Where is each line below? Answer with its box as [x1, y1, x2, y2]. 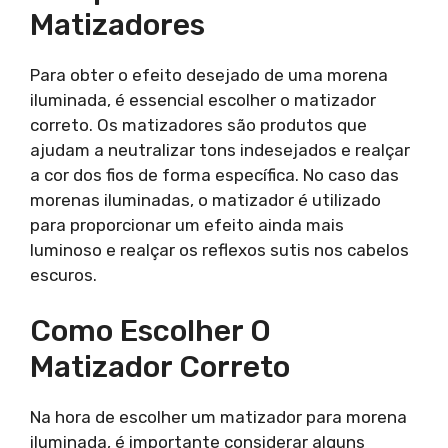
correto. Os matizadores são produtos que [30, 114, 367, 135]
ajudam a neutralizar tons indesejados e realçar [30, 139, 410, 160]
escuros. [30, 264, 97, 285]
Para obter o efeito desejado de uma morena [30, 64, 388, 85]
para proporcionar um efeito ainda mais [30, 214, 344, 235]
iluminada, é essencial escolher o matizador [30, 89, 376, 110]
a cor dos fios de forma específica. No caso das [30, 164, 399, 185]
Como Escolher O [30, 313, 271, 349]
